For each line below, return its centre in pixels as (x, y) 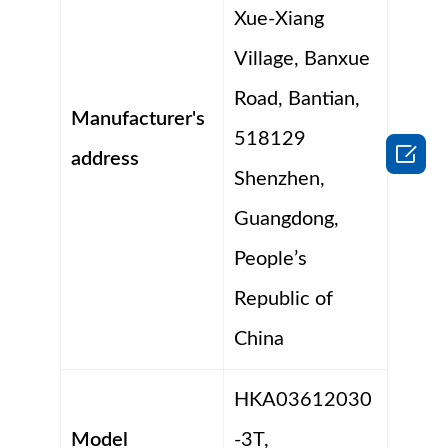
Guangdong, (286, 219)
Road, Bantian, (297, 99)
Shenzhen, (279, 179)
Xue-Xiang (279, 19)
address (105, 159)
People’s (270, 259)
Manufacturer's (138, 119)
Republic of (283, 299)
